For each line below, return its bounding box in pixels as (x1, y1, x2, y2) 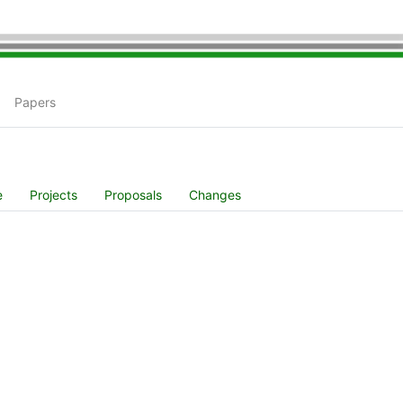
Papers (14, 94, 56, 111)
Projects (30, 187, 77, 203)
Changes (189, 187, 241, 203)
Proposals (104, 187, 162, 203)
